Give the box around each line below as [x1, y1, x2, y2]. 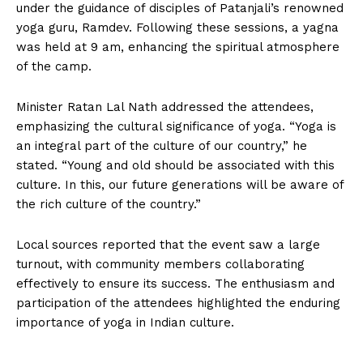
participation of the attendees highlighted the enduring [16, 296, 340, 311]
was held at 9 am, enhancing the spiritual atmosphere [16, 40, 340, 55]
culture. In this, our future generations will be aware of [16, 177, 344, 193]
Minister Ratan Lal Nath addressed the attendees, [16, 100, 314, 115]
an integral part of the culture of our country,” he [16, 139, 307, 154]
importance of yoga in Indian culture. [16, 315, 234, 331]
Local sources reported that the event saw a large [16, 237, 320, 253]
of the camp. [16, 59, 92, 75]
